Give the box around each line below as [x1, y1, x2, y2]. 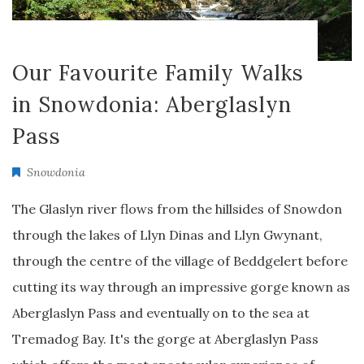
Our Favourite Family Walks [12, 59, 304, 86]
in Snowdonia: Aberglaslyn [12, 91, 292, 118]
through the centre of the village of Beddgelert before [12, 253, 348, 269]
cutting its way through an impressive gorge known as [12, 279, 350, 295]
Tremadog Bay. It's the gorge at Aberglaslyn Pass [12, 331, 318, 347]
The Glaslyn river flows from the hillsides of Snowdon [12, 201, 342, 217]
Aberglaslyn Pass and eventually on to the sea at [12, 305, 310, 321]
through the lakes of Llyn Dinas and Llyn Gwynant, [12, 227, 323, 243]
